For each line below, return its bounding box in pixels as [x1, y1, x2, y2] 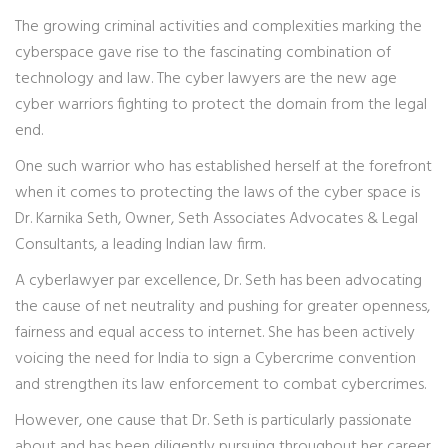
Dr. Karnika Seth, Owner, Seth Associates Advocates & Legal [15, 206, 418, 232]
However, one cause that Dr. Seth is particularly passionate [15, 408, 412, 434]
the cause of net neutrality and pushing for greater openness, [15, 294, 430, 320]
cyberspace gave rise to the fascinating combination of [15, 40, 391, 66]
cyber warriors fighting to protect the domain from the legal [15, 92, 427, 118]
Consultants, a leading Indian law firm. [15, 232, 265, 258]
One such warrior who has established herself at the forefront [15, 154, 432, 180]
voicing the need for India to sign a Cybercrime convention [15, 346, 416, 372]
